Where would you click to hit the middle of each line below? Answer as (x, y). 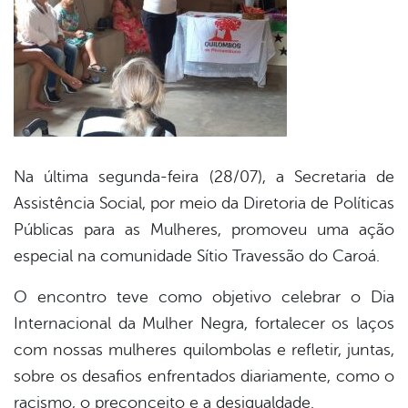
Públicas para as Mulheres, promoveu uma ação (204, 230)
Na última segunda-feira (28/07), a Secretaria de (204, 177)
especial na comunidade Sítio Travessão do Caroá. (197, 256)
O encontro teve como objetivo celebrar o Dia (204, 297)
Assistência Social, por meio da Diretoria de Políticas (204, 204)
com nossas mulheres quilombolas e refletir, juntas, (204, 350)
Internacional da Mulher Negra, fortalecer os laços (204, 324)
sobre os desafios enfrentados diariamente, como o (204, 377)
